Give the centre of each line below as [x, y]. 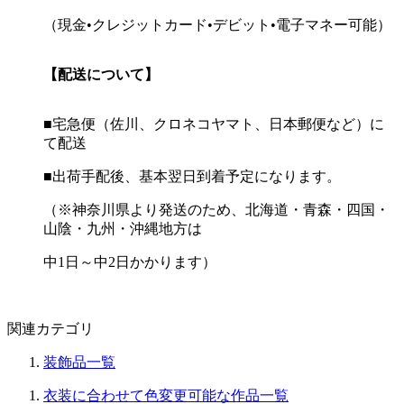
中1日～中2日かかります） [130, 262]
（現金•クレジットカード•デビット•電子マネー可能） [217, 24]
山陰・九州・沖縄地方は [123, 228]
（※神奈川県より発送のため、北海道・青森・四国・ [216, 209]
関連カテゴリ [50, 328]
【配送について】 [101, 74]
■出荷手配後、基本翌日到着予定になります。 [192, 176]
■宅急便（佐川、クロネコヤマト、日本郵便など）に [214, 124]
